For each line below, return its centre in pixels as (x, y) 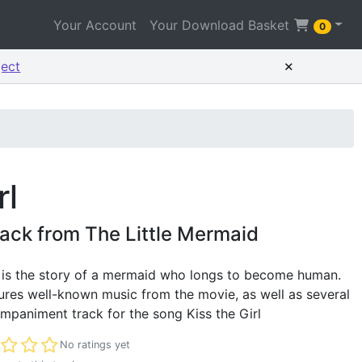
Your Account (95, 25)
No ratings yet (95, 345)
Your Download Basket (221, 25)
